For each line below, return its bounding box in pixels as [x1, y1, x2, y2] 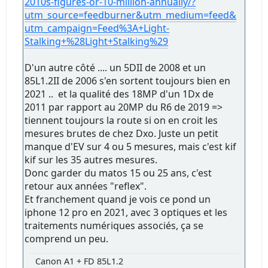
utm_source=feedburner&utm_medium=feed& [25, 8, 237, 22]
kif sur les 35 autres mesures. [25, 153, 160, 166]
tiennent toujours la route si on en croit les [25, 113, 218, 127]
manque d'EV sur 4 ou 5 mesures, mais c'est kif [25, 139, 237, 153]
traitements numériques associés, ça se [25, 218, 204, 232]
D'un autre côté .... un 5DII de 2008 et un [25, 60, 206, 74]
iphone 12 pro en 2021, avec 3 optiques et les [25, 205, 228, 219]
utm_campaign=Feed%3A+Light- [25, 21, 170, 35]
